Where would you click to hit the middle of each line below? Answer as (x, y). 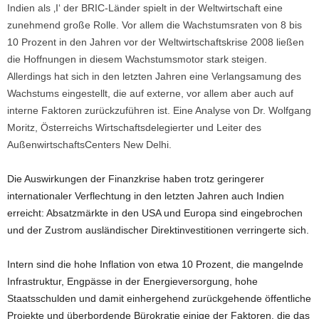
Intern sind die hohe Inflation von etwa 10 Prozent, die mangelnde (155, 264)
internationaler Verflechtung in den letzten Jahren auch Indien (146, 196)
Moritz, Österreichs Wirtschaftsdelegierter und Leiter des (134, 127)
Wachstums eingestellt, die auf (75, 93)
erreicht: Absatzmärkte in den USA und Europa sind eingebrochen (155, 213)
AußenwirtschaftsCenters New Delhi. (89, 145)
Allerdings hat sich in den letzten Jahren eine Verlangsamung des (154, 76)
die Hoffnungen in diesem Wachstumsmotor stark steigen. (137, 59)
